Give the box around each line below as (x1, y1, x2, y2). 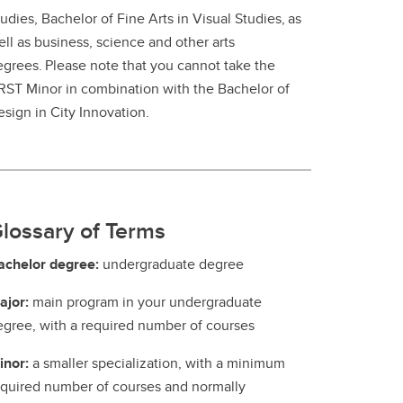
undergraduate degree (103, 253, 244, 274)
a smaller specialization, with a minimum (32, 352, 285, 373)
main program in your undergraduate (32, 291, 262, 312)
